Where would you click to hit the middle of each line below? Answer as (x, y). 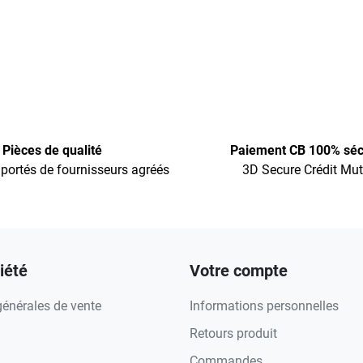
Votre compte (239, 271)
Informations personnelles (264, 306)
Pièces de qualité (52, 150)
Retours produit (233, 333)
